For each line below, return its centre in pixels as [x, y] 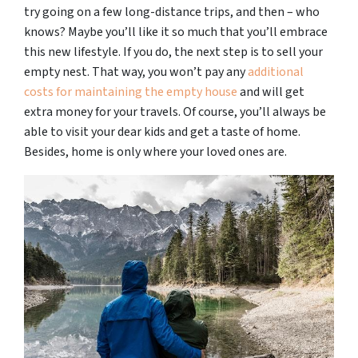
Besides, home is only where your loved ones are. [155, 151]
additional [276, 72]
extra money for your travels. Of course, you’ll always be [175, 111]
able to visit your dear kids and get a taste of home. [162, 131]
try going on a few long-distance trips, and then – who [172, 12]
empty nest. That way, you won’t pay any [136, 72]
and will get [271, 91]
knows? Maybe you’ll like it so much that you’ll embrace [176, 32]
